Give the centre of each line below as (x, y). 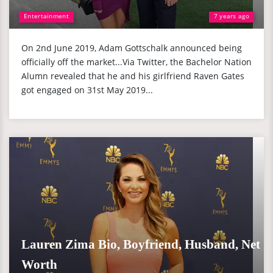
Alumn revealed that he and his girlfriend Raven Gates (133, 76)
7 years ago (231, 16)
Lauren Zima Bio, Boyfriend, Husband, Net (141, 244)
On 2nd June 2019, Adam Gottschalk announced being (132, 48)
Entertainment (46, 16)
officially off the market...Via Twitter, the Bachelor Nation (136, 62)
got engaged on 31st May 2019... (87, 90)
